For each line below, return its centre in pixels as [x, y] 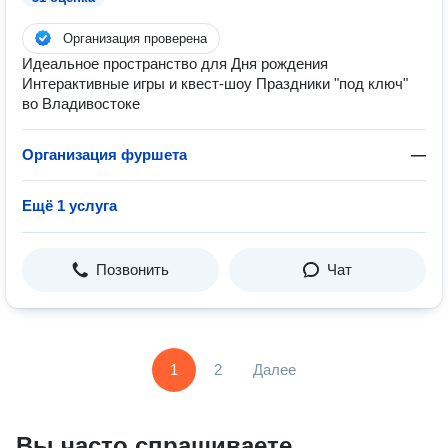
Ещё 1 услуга [69, 205]
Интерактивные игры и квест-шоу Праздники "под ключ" [215, 83]
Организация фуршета [104, 154]
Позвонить [132, 269]
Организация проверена [135, 38]
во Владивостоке [81, 103]
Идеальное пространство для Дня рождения [175, 63]
